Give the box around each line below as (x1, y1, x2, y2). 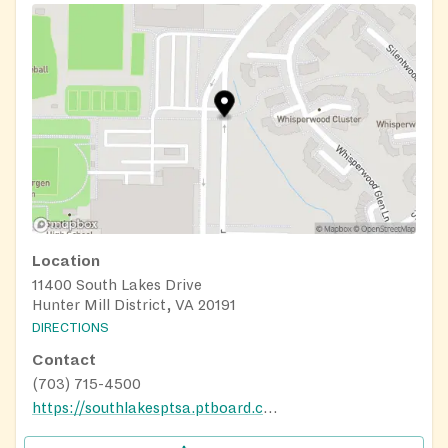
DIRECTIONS (32, 320, 109, 335)
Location (32, 253, 100, 270)
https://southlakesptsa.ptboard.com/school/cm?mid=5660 (263, 399, 277, 416)
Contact (32, 351, 96, 368)
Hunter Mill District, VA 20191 (32, 297, 236, 314)
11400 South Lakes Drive (32, 277, 202, 294)
